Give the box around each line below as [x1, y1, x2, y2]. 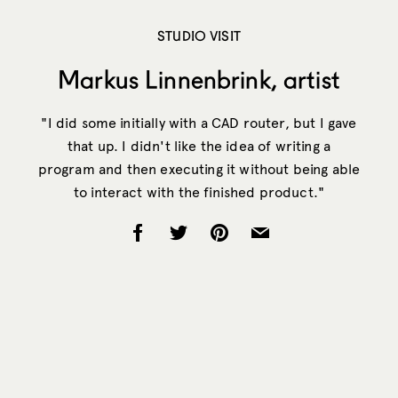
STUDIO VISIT [157, 27, 241, 44]
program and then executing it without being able [37, 160, 361, 178]
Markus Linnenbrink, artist [58, 64, 340, 95]
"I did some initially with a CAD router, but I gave [41, 114, 357, 131]
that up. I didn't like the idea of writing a [67, 137, 331, 155]
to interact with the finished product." [73, 183, 325, 201]
